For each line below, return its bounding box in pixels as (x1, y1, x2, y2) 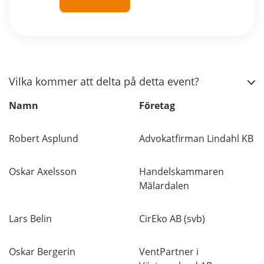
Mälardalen (139, 179, 189, 192)
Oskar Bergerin (9, 245, 75, 258)
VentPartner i (139, 245, 199, 258)
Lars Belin (9, 212, 52, 225)
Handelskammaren (139, 165, 224, 178)
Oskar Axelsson (9, 165, 77, 178)
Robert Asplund (9, 132, 78, 145)
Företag (139, 99, 175, 112)
